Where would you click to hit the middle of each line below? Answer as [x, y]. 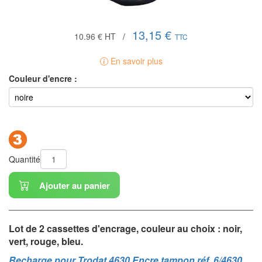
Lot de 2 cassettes [49, 229]
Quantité [25, 159]
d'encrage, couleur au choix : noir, [166, 229]
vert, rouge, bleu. [46, 242]
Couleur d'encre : [43, 79]
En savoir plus [135, 61]
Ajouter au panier [73, 186]
